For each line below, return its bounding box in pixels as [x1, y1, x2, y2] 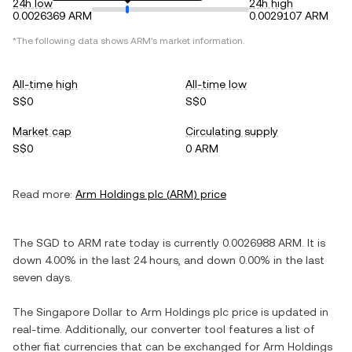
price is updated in [229, 306, 328, 318]
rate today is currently [101, 236, 222, 249]
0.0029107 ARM [249, 9, 328, 22]
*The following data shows [13, 35, 130, 46]
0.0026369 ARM [13, 9, 92, 22]
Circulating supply [185, 125, 278, 137]
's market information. [151, 35, 244, 46]
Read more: [13, 188, 72, 200]
